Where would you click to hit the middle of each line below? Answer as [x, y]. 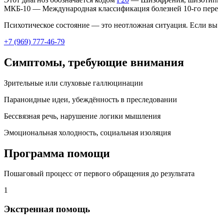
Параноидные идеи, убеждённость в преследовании [91, 99]
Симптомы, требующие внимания [94, 62]
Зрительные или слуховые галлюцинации [73, 83]
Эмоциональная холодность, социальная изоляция [87, 132]
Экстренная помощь [47, 209]
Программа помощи [57, 153]
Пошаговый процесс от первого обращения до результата [99, 174]
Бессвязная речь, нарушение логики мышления [82, 116]
